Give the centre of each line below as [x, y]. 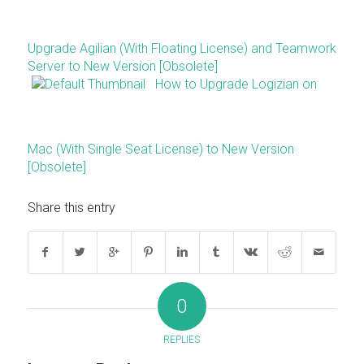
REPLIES [182, 340]
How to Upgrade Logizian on [236, 84]
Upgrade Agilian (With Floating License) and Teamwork [182, 49]
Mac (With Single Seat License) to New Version [160, 149]
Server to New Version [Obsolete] [122, 67]
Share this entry [71, 208]
